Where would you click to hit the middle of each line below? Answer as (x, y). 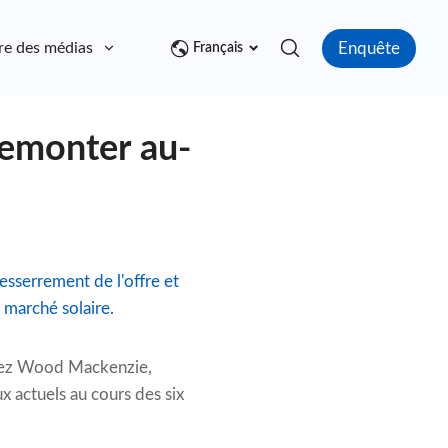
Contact (181, 48)
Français (218, 48)
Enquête (369, 48)
